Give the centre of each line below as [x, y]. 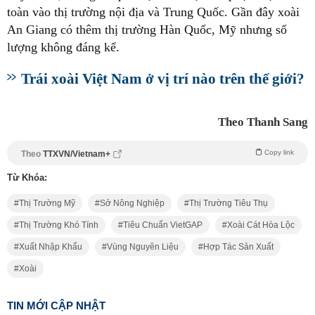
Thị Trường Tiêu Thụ [229, 203]
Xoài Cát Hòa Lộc [261, 225]
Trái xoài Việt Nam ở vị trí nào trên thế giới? [163, 78]
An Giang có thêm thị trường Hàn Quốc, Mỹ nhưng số [147, 30]
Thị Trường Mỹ [47, 203]
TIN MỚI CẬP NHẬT [56, 306]
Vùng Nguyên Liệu [143, 247]
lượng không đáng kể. [63, 47]
